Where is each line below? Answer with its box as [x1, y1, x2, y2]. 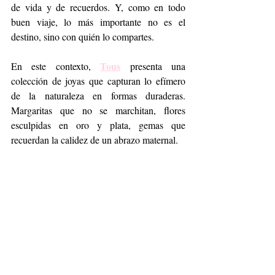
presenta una [120, 60, 186, 72]
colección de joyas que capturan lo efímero [11, 74, 185, 87]
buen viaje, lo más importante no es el [11, 15, 185, 28]
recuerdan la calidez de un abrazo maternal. [11, 133, 178, 146]
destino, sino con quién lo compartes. [11, 30, 154, 43]
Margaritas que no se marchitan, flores [11, 104, 185, 117]
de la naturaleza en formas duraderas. [11, 89, 185, 102]
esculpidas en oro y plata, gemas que [11, 118, 185, 131]
